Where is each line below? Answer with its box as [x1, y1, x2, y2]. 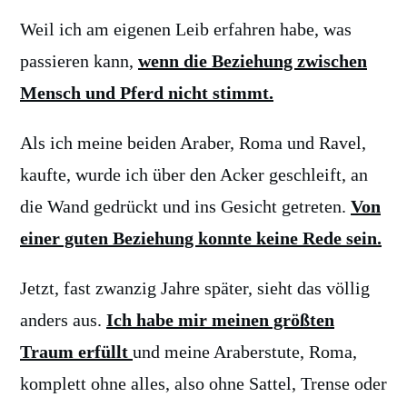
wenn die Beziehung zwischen [138, 51, 367, 71]
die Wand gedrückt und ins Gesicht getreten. [20, 196, 351, 216]
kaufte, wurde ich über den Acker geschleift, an [20, 164, 368, 184]
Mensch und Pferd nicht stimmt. [20, 83, 273, 103]
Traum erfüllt [20, 342, 133, 362]
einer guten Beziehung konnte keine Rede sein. [20, 228, 382, 248]
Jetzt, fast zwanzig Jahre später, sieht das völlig [20, 278, 370, 298]
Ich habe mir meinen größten [106, 310, 334, 330]
